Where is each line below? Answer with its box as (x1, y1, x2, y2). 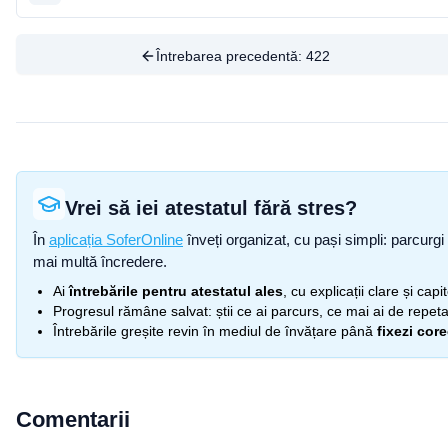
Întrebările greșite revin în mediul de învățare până (53, 323, 373, 339)
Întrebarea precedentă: (155, 48, 306, 64)
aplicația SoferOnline (49, 231, 183, 248)
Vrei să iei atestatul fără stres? (65, 197, 357, 219)
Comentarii (16, 407, 130, 432)
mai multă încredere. (33, 253, 167, 270)
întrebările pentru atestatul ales (69, 283, 283, 299)
